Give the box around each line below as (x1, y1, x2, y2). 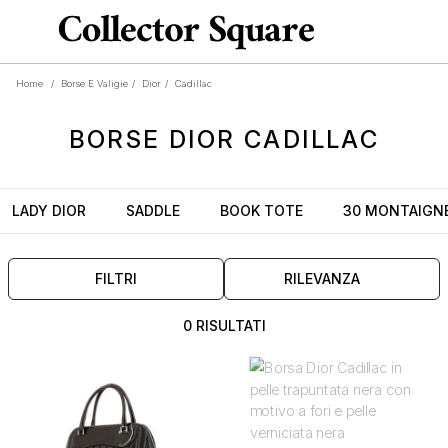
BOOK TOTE (220, 202, 303, 219)
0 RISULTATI (182, 317, 266, 334)
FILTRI (95, 270, 137, 287)
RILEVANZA (284, 270, 360, 287)
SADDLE (126, 202, 180, 219)
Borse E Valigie (61, 78, 128, 89)
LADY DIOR (12, 202, 86, 219)
